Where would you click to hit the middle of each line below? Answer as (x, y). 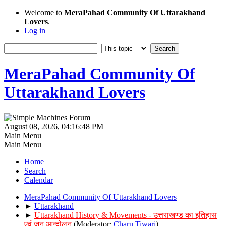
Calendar (39, 180)
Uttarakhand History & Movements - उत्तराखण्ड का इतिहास (126, 215)
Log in (35, 31)
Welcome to (44, 12)
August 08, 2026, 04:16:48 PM (54, 126)
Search (35, 171)
